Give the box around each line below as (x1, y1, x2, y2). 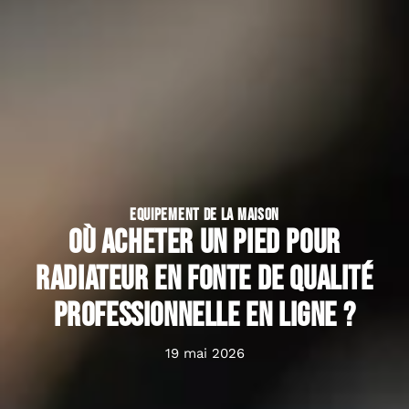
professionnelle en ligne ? (53, 296, 356, 336)
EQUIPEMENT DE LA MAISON (129, 204, 280, 225)
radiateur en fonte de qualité (36, 259, 373, 299)
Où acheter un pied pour (68, 223, 341, 263)
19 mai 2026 (164, 344, 245, 362)
